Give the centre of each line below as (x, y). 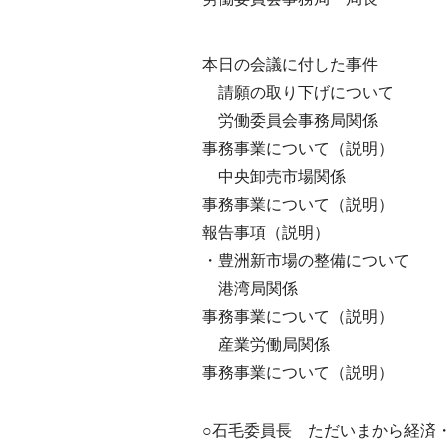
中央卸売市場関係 (274, 176)
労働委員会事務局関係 (290, 120)
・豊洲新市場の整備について (306, 260)
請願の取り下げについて (298, 92)
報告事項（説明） (266, 232)
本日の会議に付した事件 (290, 64)
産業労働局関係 (266, 344)
